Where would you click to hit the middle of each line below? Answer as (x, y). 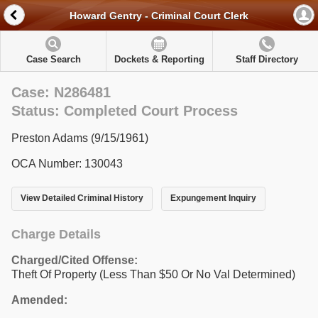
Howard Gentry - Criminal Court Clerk (159, 16)
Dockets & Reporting (159, 59)
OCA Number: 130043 (67, 164)
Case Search (53, 59)
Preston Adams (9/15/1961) (80, 138)
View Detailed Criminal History (82, 198)
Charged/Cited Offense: (75, 260)
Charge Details (56, 234)
